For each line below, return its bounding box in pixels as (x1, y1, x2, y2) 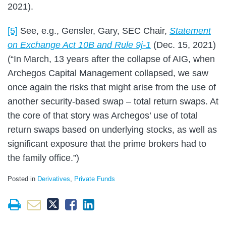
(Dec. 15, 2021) (151, 39, 216, 50)
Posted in (8, 175, 37, 183)
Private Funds (74, 175, 115, 183)
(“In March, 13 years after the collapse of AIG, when (8, 53, 215, 64)
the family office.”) (8, 152, 79, 163)
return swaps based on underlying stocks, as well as (8, 124, 217, 135)
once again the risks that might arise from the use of (8, 82, 216, 92)
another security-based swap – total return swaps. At (8, 96, 218, 106)
